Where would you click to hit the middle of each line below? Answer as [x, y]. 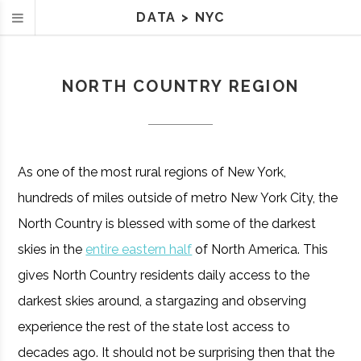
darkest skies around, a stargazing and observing [162, 301]
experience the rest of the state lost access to [154, 327]
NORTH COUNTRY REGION [180, 86]
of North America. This [260, 249]
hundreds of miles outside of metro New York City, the [178, 198]
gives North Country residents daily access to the [164, 275]
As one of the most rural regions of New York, [152, 172]
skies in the [52, 249]
